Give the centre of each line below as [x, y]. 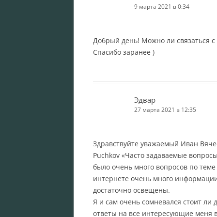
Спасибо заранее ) [124, 52]
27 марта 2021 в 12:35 [165, 109]
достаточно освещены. [132, 190]
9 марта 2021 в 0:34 [162, 6]
